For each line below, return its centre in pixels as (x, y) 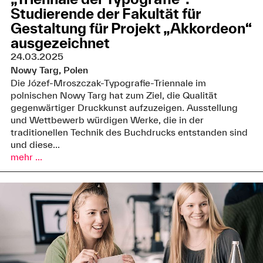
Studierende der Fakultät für (105, 14)
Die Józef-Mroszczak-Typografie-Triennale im (108, 83)
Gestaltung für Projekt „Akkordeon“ (131, 28)
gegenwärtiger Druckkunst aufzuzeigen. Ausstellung (124, 108)
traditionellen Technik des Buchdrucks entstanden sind (129, 132)
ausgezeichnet (60, 43)
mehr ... (26, 157)
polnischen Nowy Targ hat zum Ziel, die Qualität (114, 95)
